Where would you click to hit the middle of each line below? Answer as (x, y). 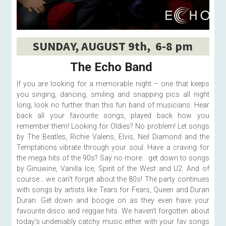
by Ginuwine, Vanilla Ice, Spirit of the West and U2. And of (113, 169)
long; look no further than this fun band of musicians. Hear (113, 105)
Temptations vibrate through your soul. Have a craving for (113, 148)
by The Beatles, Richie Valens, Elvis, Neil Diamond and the (113, 137)
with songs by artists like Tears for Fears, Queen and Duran (113, 190)
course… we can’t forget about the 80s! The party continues (113, 179)
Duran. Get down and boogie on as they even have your (113, 201)
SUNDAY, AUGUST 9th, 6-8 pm (113, 46)
